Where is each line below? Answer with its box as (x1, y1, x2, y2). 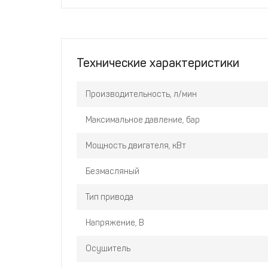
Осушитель (86, 243, 130, 254)
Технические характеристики (77, 56, 239, 70)
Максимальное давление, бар (86, 115, 200, 125)
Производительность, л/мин (86, 89, 197, 99)
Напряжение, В (86, 218, 144, 229)
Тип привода (86, 192, 133, 203)
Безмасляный (86, 166, 139, 176)
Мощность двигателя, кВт (86, 141, 186, 151)
